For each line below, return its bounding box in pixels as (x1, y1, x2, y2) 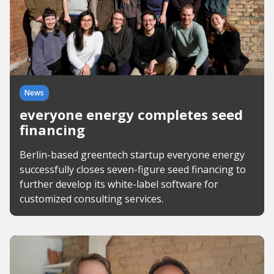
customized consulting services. (20, 192, 163, 206)
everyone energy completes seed (20, 105, 243, 124)
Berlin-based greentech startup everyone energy (20, 148, 245, 161)
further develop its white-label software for (20, 177, 218, 191)
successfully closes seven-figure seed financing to (20, 163, 246, 176)
